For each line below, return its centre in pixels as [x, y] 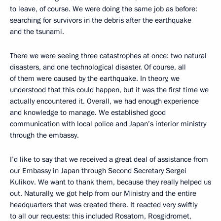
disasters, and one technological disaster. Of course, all [98, 67]
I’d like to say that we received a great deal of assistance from [109, 159]
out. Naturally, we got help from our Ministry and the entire [103, 193]
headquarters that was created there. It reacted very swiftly [104, 205]
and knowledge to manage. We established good [88, 112]
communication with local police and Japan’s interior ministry [108, 124]
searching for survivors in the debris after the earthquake [101, 20]
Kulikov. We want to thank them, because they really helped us [110, 182]
